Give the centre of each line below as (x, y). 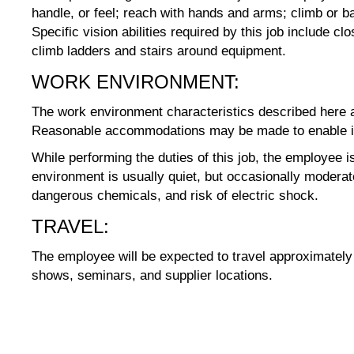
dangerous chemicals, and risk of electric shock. (175, 196)
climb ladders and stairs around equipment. (159, 51)
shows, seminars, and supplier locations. (152, 275)
